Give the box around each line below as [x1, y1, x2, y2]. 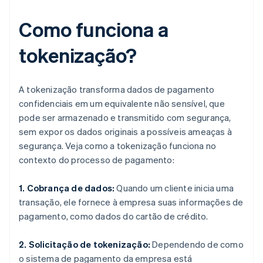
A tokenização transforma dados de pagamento [19, 83, 215, 96]
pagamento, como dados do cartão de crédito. [19, 210, 208, 222]
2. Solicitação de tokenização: [19, 238, 150, 251]
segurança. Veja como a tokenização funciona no [19, 140, 217, 152]
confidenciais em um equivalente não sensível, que [19, 97, 225, 110]
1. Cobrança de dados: [19, 182, 115, 194]
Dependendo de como [150, 238, 244, 251]
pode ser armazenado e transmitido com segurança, [19, 112, 231, 124]
